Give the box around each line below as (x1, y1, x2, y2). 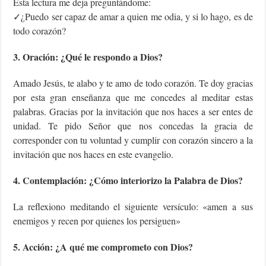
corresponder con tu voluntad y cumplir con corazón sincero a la (13, 134, 253, 147)
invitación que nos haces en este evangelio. (13, 148, 174, 161)
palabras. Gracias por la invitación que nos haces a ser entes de (13, 105, 253, 118)
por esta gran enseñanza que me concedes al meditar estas (13, 91, 253, 104)
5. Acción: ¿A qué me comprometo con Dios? (13, 240, 194, 254)
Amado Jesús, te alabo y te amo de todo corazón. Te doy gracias (13, 77, 253, 90)
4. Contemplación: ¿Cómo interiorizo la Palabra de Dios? (13, 173, 243, 188)
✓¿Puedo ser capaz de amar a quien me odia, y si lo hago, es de (13, 10, 253, 23)
